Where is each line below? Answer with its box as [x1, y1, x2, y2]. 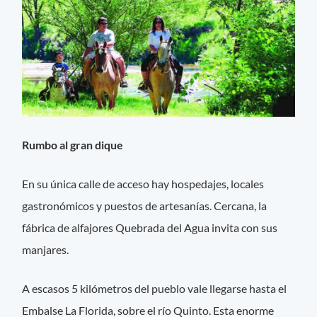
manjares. [22, 243, 69, 257]
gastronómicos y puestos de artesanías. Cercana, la [22, 199, 267, 213]
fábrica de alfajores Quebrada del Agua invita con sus [22, 221, 278, 235]
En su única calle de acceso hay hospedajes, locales [22, 177, 265, 191]
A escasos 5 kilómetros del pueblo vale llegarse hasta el [22, 282, 287, 296]
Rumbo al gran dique [22, 138, 124, 152]
